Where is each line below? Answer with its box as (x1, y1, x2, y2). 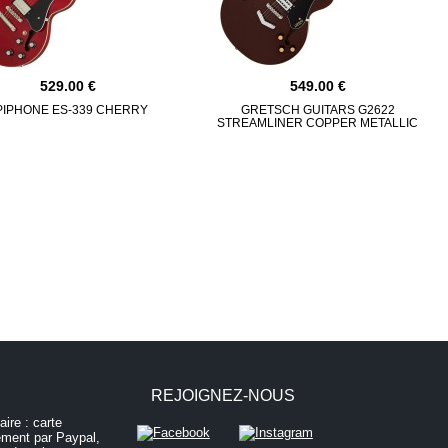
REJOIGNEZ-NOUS (150, 386, 295, 404)
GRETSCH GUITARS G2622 (240, 102, 395, 117)
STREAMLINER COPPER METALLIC (217, 115, 418, 130)
